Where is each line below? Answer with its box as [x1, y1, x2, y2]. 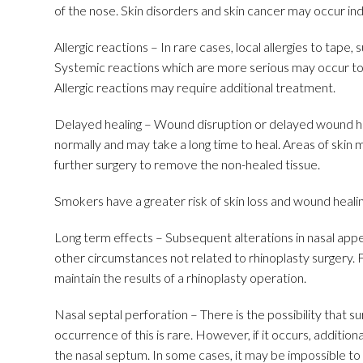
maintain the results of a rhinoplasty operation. [54, 270, 306, 285]
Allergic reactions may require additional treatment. [54, 79, 335, 95]
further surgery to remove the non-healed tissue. [54, 156, 320, 172]
